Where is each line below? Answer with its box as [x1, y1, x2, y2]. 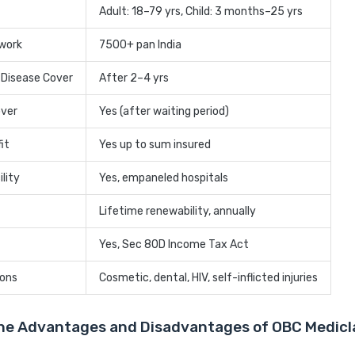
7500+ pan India [99, 38, 181, 52]
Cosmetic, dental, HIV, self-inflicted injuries [99, 271, 318, 285]
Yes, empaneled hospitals [99, 171, 228, 185]
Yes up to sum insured [99, 138, 211, 152]
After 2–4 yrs [99, 71, 169, 86]
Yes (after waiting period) [99, 105, 229, 119]
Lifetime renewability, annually [99, 204, 256, 219]
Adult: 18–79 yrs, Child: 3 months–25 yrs [99, 5, 303, 19]
